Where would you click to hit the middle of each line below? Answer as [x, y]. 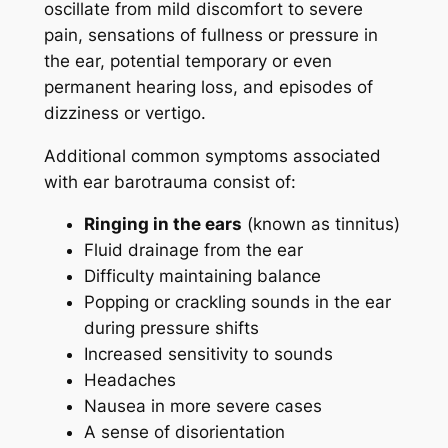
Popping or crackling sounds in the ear [237, 302]
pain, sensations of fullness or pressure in [210, 34]
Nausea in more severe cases [202, 406]
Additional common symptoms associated [212, 155]
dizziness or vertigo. [124, 112]
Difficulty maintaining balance [202, 276]
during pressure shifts [171, 328]
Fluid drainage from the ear [193, 250]
